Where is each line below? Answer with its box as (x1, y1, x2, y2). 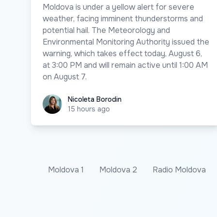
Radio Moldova (153, 164, 206, 175)
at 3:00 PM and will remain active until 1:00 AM (43, 60, 208, 70)
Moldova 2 (99, 164, 137, 175)
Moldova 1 (48, 164, 84, 175)
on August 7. (43, 71, 87, 82)
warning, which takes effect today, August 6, (43, 48, 202, 59)
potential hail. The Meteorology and (43, 25, 170, 35)
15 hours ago (68, 104, 110, 113)
